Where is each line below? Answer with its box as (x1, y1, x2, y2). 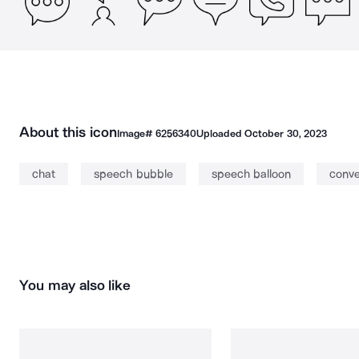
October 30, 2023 (244, 127, 327, 139)
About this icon (19, 123, 117, 141)
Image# (116, 127, 155, 139)
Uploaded (196, 127, 245, 139)
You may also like (19, 276, 131, 294)
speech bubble (94, 167, 173, 181)
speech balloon (211, 167, 291, 181)
